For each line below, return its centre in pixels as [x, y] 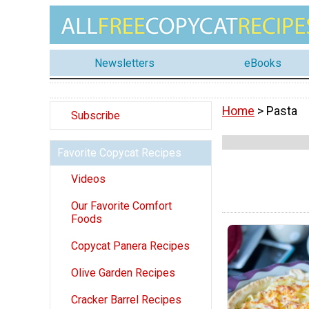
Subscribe [96, 116]
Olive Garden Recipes [123, 273]
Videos [88, 179]
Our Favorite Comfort [121, 206]
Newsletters [124, 63]
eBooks [262, 63]
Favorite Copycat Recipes [119, 153]
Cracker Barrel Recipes [126, 300]
